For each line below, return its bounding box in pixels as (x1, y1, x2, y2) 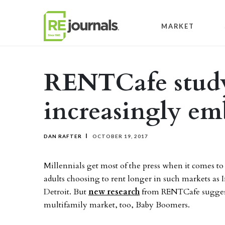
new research (88, 186, 140, 197)
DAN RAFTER (44, 133, 82, 139)
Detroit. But (44, 186, 88, 197)
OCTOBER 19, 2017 (91, 133, 148, 139)
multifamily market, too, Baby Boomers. (44, 199, 190, 210)
